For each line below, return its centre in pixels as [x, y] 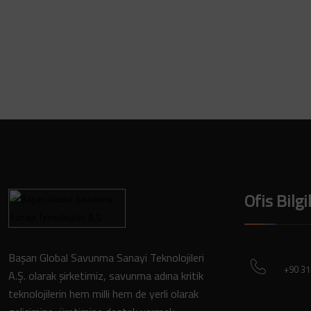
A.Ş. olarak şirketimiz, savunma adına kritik [106, 276]
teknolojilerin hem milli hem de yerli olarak [103, 294]
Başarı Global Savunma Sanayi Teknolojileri [106, 258]
